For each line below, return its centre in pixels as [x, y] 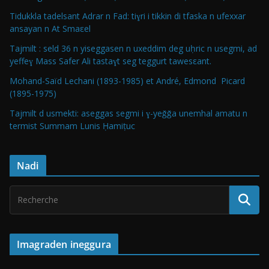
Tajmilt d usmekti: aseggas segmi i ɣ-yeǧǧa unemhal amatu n [128, 113]
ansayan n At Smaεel [50, 28]
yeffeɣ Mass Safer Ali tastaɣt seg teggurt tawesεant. [110, 61]
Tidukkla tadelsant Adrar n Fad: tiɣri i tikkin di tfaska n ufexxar [128, 16]
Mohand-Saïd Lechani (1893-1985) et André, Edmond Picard [127, 80]
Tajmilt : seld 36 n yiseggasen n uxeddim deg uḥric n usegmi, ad [133, 48]
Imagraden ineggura [64, 244]
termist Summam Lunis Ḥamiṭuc [72, 125]
